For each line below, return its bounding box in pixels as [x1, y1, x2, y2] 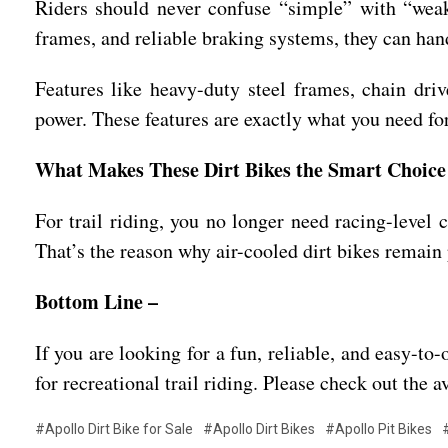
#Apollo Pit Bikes [324, 421, 432, 437]
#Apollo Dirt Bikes [202, 421, 315, 437]
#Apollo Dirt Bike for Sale [34, 421, 193, 437]
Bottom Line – [34, 287, 158, 316]
